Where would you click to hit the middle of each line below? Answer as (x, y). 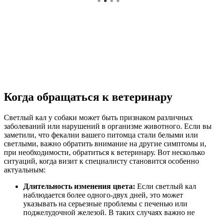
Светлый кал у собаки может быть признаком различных (98, 118)
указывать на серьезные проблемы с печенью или (105, 204)
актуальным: (25, 170)
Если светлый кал (166, 186)
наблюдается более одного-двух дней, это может (103, 195)
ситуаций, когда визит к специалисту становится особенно (101, 161)
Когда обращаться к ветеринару (88, 97)
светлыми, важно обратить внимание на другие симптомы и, (105, 144)
